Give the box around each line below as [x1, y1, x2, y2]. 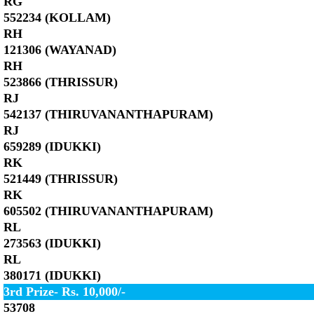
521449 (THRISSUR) [4, 172, 118, 186]
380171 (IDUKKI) [4, 268, 101, 282]
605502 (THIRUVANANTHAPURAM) [4, 204, 213, 218]
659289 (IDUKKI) [4, 139, 101, 153]
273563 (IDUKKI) [4, 236, 101, 250]
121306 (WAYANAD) [4, 43, 116, 57]
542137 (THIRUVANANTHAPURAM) [4, 107, 213, 121]
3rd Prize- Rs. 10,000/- [4, 285, 125, 299]
